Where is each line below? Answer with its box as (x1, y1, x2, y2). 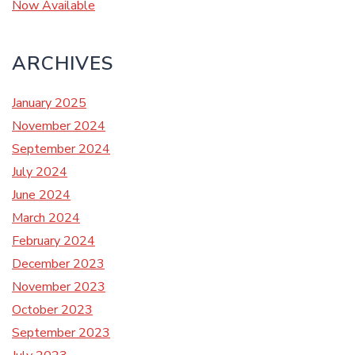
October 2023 (12, 301, 93, 319)
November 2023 (12, 278, 105, 296)
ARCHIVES (12, 51, 113, 76)
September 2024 (12, 140, 110, 158)
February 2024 (12, 232, 95, 250)
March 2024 (12, 209, 80, 227)
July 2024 (12, 163, 67, 181)
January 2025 (12, 94, 86, 112)
